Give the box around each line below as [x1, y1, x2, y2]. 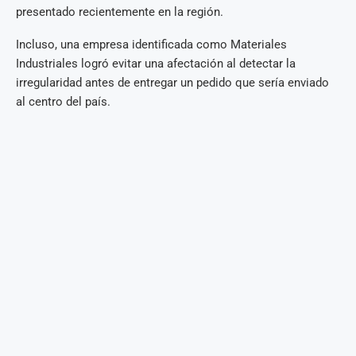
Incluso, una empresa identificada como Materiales [16, 37, 287, 52]
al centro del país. [16, 94, 110, 109]
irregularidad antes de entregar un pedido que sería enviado [16, 75, 329, 90]
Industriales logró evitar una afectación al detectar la [16, 56, 296, 71]
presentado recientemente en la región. [16, 4, 223, 19]
